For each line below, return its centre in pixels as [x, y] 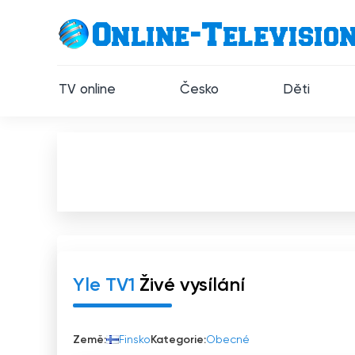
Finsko [135, 340]
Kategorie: [178, 340]
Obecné [228, 340]
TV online [88, 90]
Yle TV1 [104, 285]
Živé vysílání [192, 285]
